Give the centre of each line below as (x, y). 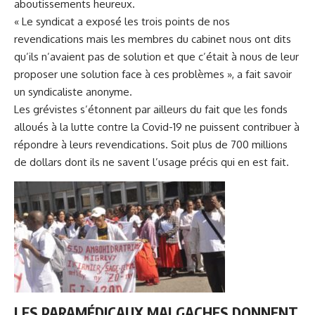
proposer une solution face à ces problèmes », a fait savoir (153, 74)
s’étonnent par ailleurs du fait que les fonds (182, 109)
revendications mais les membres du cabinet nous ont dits (153, 39)
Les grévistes (46, 109)
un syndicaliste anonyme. (73, 91)
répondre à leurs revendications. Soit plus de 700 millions (151, 144)
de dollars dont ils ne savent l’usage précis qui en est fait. (152, 162)
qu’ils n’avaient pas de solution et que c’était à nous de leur (156, 56)
